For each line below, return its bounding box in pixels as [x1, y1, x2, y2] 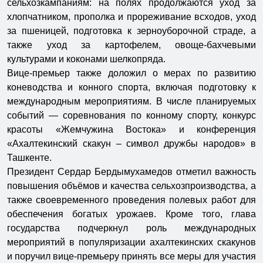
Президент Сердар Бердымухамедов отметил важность [7, 167, 256, 177]
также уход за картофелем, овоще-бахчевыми [7, 40, 256, 50]
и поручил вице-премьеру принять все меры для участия [7, 251, 256, 262]
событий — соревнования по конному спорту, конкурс [7, 110, 256, 121]
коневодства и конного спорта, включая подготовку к [7, 82, 256, 93]
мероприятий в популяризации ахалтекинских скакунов [7, 237, 256, 248]
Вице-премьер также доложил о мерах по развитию [7, 68, 256, 79]
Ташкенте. [7, 153, 52, 163]
